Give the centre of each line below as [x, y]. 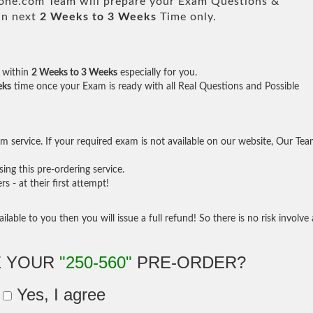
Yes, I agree [59, 294]
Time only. [187, 16]
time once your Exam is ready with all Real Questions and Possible [155, 86]
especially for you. [157, 72]
